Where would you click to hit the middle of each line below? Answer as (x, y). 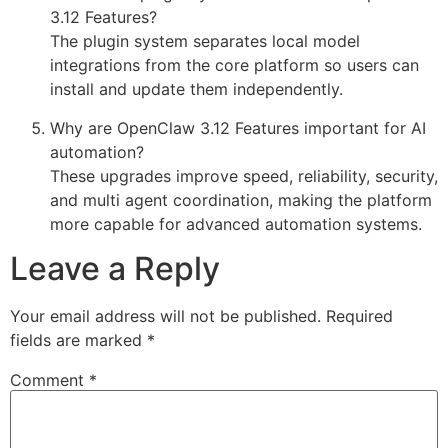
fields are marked (78, 340)
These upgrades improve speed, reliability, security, (244, 175)
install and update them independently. (196, 89)
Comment (49, 380)
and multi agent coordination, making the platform (241, 199)
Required (359, 316)
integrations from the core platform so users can (234, 65)
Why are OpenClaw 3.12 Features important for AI (238, 127)
